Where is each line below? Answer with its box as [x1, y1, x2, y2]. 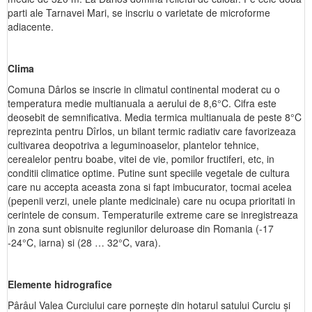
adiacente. [8, 19, 54, 33]
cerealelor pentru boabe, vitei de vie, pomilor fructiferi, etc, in [8, 152, 274, 166]
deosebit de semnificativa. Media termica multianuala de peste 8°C [8, 110, 302, 124]
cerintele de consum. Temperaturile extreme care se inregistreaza [8, 208, 298, 221]
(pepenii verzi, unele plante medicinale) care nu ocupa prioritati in [8, 194, 295, 208]
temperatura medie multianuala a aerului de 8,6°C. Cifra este [8, 96, 276, 110]
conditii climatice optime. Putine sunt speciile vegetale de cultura [8, 166, 290, 180]
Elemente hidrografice [8, 277, 112, 291]
